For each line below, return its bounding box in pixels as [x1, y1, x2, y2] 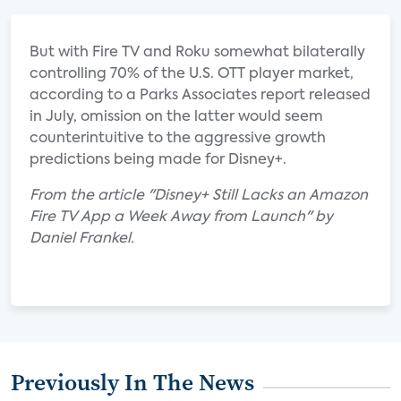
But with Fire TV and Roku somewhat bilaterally [30, 46, 365, 60]
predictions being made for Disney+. [30, 153, 286, 167]
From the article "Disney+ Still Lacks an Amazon [30, 189, 368, 203]
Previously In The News [11, 366, 254, 398]
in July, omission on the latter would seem [30, 110, 323, 124]
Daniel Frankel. [30, 232, 134, 246]
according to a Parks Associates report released [30, 89, 371, 103]
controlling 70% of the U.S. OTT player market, [30, 67, 354, 81]
